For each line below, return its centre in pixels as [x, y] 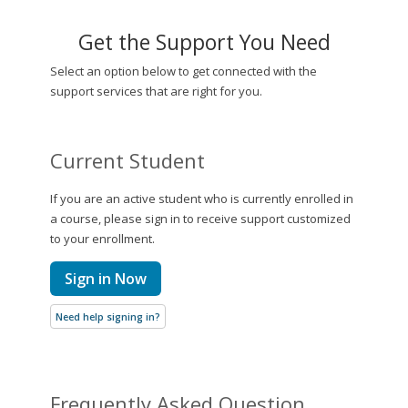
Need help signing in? [108, 316]
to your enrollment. [102, 239]
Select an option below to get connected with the [184, 71]
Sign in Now [106, 279]
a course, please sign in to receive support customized [200, 219]
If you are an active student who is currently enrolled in [202, 199]
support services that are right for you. [156, 91]
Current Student [127, 160]
